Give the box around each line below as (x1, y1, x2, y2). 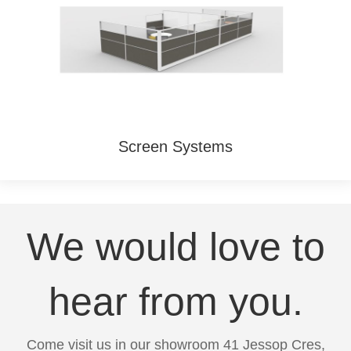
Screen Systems (118, 137, 233, 155)
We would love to (26, 224, 325, 269)
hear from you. (48, 279, 303, 324)
